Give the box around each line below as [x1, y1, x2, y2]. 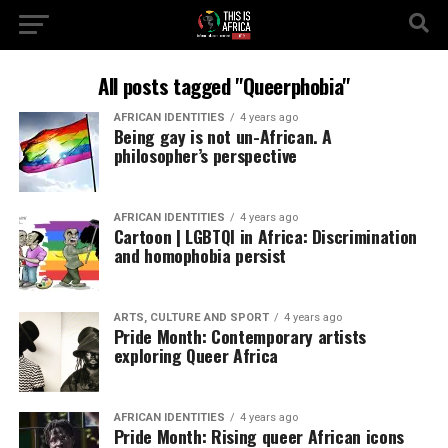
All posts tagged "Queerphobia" [98, 70, 350, 101]
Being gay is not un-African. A [113, 123, 333, 149]
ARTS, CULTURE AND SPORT [113, 311, 269, 324]
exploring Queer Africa [113, 342, 278, 368]
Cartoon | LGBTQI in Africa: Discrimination [113, 223, 417, 249]
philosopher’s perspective [113, 142, 297, 168]
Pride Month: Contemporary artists [113, 323, 367, 349]
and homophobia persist [113, 242, 286, 268]
